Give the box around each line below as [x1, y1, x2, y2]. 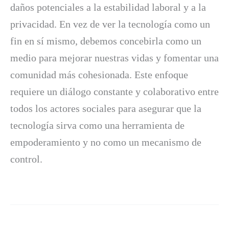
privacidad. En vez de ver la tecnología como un [10, 18, 210, 30]
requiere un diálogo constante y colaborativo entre [10, 85, 219, 97]
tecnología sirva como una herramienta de [10, 119, 185, 131]
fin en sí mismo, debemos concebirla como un [10, 35, 201, 47]
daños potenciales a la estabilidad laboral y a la [10, 1, 206, 13]
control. [10, 153, 42, 165]
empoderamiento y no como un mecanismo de [10, 136, 201, 148]
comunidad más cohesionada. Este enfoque [10, 68, 188, 80]
